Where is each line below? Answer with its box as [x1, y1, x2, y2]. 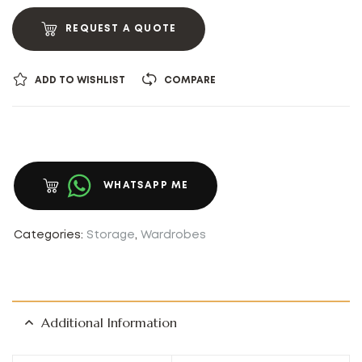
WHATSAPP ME [103, 181, 189, 191]
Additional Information [41, 314, 177, 331]
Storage [86, 230, 135, 241]
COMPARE [164, 75, 216, 85]
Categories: [14, 230, 86, 241]
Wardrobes [141, 230, 206, 241]
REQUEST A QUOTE [65, 23, 177, 33]
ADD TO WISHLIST [35, 75, 125, 85]
